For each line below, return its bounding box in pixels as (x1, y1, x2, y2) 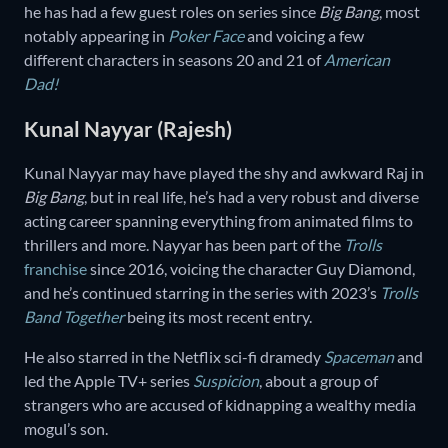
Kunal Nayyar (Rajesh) (24, 115, 232, 141)
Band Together (24, 307, 124, 327)
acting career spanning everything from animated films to (24, 211, 413, 231)
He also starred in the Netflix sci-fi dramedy (24, 347, 324, 367)
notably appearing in (24, 26, 168, 46)
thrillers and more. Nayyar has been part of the (24, 235, 344, 255)
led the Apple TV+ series (24, 371, 193, 391)
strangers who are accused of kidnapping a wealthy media (24, 395, 416, 415)
